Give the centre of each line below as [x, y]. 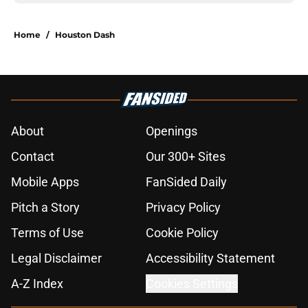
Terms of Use [47, 233]
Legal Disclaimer [56, 258]
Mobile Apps [45, 182]
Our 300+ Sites [186, 157]
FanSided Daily [186, 182]
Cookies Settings [192, 284]
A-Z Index [37, 284]
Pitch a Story [45, 208]
